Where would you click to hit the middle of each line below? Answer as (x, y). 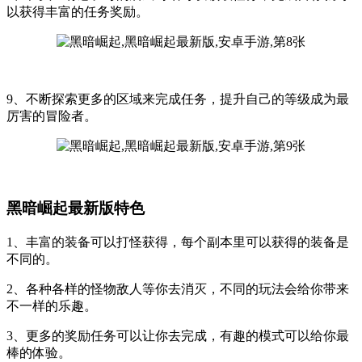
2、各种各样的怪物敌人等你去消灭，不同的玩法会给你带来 (178, 288)
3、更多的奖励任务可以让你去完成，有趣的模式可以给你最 (178, 335)
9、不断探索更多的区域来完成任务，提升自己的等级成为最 (178, 99)
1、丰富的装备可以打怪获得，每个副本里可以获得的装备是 (178, 242)
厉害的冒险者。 (52, 116)
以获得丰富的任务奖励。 (78, 12)
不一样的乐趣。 (52, 305)
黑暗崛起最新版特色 (76, 208)
